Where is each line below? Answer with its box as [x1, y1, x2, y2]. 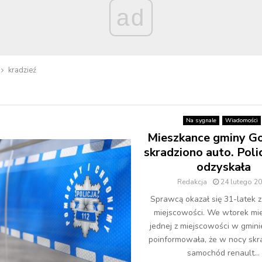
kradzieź [8, 65, 36, 75]
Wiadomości [225, 116, 258, 125]
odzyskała [196, 159, 251, 175]
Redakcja [177, 177, 207, 187]
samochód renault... [187, 247, 260, 258]
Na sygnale [186, 116, 216, 125]
